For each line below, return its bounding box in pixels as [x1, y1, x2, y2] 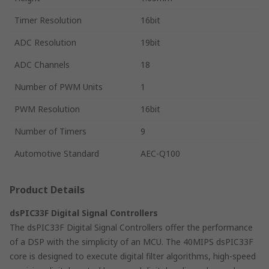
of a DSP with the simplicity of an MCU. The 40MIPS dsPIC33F [10, 235, 253, 247]
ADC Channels [14, 58, 70, 70]
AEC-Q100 [141, 147, 180, 159]
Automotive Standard [14, 147, 99, 159]
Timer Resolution [14, 14, 82, 26]
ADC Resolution [14, 36, 76, 48]
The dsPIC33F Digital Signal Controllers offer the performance [10, 221, 253, 233]
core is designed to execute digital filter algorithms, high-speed [10, 250, 256, 262]
